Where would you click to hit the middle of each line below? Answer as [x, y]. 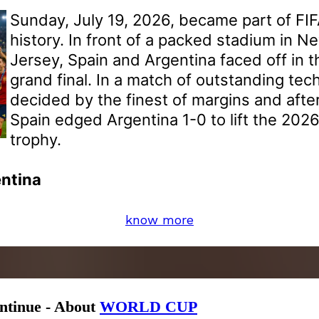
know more [159, 219]
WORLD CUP [148, 306]
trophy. [36, 139]
